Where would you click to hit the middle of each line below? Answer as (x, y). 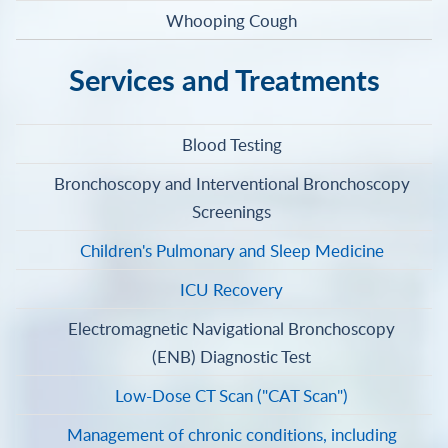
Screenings (232, 210)
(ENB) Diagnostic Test (232, 355)
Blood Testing (231, 143)
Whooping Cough (232, 20)
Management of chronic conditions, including (231, 433)
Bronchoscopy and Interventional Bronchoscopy (231, 182)
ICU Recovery (232, 288)
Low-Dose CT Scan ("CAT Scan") (232, 394)
